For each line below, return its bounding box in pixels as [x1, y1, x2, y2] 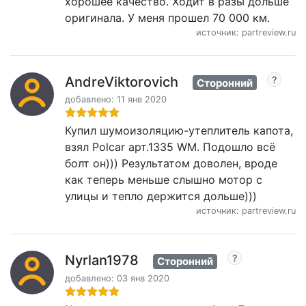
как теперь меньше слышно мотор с [65, 173, 262, 187]
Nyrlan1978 [65, 252, 139, 269]
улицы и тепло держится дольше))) [65, 189, 257, 204]
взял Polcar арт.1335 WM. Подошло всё [65, 140, 275, 154]
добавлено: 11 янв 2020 [65, 94, 167, 105]
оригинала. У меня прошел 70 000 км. [65, 10, 270, 25]
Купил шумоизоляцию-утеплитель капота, [65, 124, 293, 138]
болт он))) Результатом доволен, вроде [65, 156, 277, 171]
